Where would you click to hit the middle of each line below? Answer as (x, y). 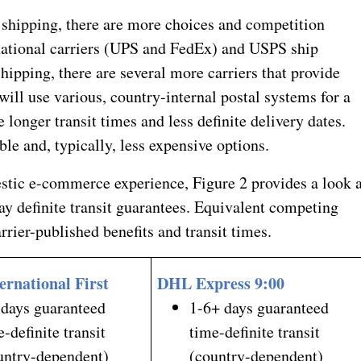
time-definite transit (255, 331)
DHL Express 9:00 (221, 283)
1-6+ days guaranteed (259, 307)
